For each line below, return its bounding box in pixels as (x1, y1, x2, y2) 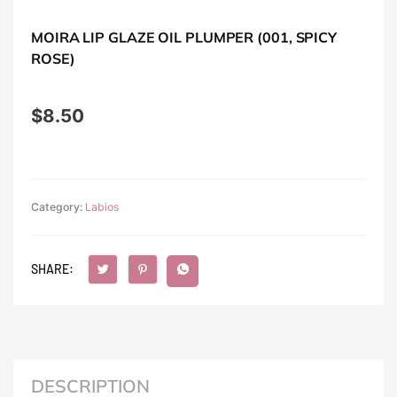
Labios (85, 200, 119, 214)
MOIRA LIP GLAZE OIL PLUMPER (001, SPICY (31, 28, 338, 47)
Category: (31, 200, 85, 214)
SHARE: (31, 261, 74, 277)
